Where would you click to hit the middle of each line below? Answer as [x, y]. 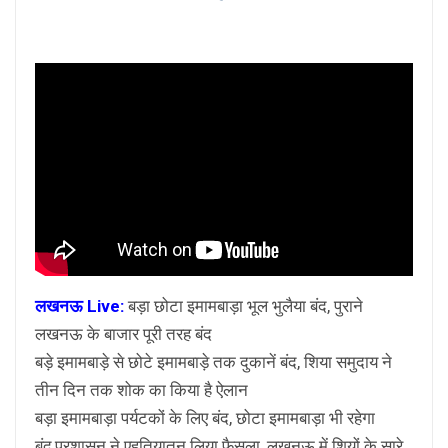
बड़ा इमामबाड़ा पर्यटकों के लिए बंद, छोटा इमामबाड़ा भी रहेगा [205, 418]
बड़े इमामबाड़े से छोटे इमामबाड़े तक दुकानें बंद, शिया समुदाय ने [213, 362]
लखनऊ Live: [81, 306]
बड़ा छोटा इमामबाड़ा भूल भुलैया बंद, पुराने [245, 306]
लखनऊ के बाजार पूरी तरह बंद [123, 334]
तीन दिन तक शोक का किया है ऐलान [141, 390]
